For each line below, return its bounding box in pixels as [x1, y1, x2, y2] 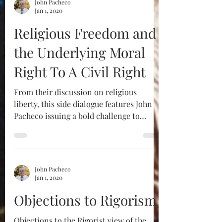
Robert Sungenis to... [14, 122, 88, 133]
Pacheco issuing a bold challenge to [14, 111, 140, 121]
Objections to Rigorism [14, 191, 157, 209]
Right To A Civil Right [14, 62, 146, 81]
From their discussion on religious [14, 87, 137, 97]
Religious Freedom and [14, 24, 156, 42]
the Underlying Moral [14, 43, 145, 61]
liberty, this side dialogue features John [14, 99, 152, 109]
